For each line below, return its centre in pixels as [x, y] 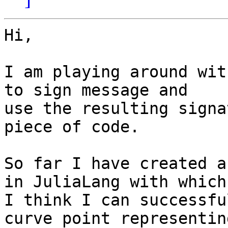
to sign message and [96, 90]
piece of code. [72, 127]
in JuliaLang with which [115, 182]
